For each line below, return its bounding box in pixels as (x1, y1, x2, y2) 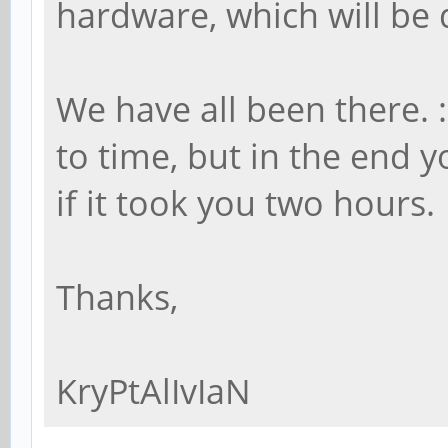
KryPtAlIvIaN (56, 367, 251, 414)
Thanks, (56, 273, 178, 320)
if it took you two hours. (56, 179, 435, 226)
